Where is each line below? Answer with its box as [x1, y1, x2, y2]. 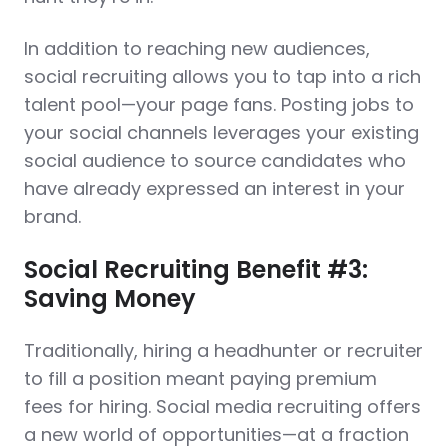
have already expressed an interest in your [24, 176, 405, 201]
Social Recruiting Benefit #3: [24, 253, 368, 286]
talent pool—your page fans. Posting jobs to [24, 92, 414, 117]
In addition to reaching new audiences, [24, 36, 370, 61]
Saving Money [24, 282, 195, 315]
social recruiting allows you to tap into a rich [24, 64, 421, 89]
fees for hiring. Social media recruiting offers [24, 394, 421, 419]
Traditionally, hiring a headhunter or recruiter [24, 338, 423, 363]
